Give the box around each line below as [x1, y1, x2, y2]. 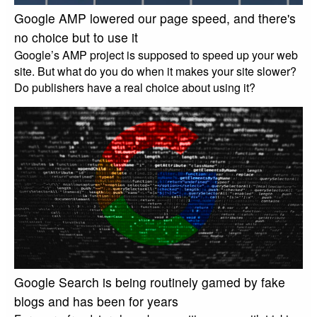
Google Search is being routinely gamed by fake [14, 273, 285, 292]
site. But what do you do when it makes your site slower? [14, 62, 296, 79]
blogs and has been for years [14, 292, 178, 311]
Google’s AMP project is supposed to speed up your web [14, 46, 298, 63]
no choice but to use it [14, 28, 138, 46]
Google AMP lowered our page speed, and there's [14, 8, 296, 27]
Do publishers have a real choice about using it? [14, 79, 255, 96]
